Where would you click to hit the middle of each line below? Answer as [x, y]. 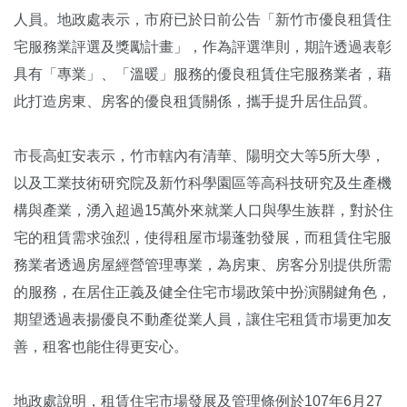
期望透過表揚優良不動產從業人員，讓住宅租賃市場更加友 [203, 320]
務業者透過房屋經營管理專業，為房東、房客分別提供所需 [203, 265]
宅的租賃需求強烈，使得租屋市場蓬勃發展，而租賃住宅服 [203, 238]
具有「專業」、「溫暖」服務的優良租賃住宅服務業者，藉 [203, 74]
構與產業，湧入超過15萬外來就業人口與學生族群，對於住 [203, 211]
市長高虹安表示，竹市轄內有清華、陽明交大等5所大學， [199, 156]
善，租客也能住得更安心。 [101, 347]
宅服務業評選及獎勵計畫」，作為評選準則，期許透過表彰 [203, 47]
